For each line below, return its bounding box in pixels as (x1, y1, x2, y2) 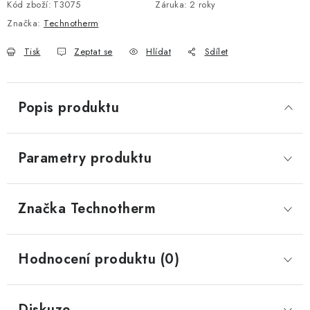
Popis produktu (18, 98, 119, 118)
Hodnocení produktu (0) (18, 249, 179, 269)
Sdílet (204, 45, 228, 58)
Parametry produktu (18, 148, 152, 168)
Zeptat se (74, 45, 113, 58)
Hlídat (146, 45, 171, 58)
